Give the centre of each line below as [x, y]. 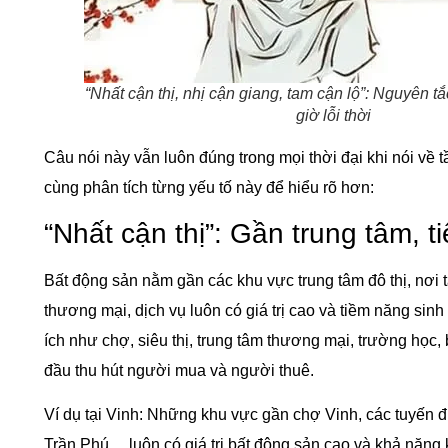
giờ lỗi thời [334, 115]
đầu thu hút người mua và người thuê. [178, 370]
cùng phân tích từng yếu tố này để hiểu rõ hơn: [208, 187]
